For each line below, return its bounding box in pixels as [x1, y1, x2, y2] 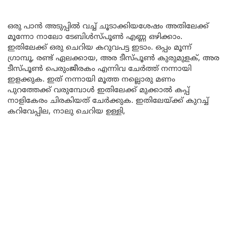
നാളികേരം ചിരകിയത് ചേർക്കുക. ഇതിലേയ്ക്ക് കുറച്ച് [8, 96, 209, 106]
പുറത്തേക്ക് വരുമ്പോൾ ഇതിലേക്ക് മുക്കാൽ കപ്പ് [8, 85, 190, 95]
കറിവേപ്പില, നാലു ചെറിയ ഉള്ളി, [8, 106, 125, 117]
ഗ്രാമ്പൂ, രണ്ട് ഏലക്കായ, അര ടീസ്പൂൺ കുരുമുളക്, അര [8, 53, 219, 63]
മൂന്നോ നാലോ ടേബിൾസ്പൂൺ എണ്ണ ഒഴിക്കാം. [8, 32, 182, 42]
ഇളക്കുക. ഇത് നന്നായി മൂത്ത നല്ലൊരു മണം [8, 74, 175, 85]
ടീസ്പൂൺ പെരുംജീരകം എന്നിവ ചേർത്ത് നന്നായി [8, 64, 192, 74]
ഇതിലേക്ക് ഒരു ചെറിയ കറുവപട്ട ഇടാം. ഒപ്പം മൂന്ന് [8, 43, 192, 53]
